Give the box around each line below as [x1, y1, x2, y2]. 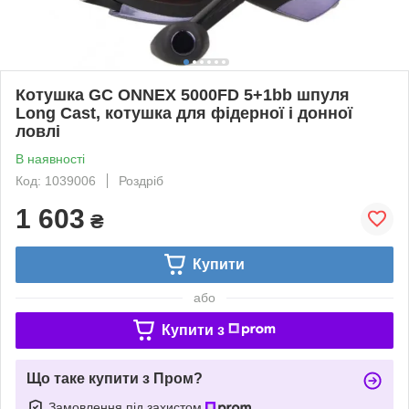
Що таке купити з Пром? [26, 370, 203, 386]
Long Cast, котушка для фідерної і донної [16, 103, 352, 122]
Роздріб [119, 173, 163, 188]
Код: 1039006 [16, 173, 96, 188]
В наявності [16, 151, 85, 166]
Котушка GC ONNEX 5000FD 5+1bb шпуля [16, 85, 350, 104]
